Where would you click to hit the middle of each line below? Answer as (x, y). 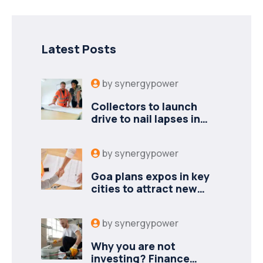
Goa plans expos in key (150, 176)
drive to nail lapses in (146, 118)
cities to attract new (144, 188)
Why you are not (133, 246)
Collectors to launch (144, 106)
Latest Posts (79, 49)
